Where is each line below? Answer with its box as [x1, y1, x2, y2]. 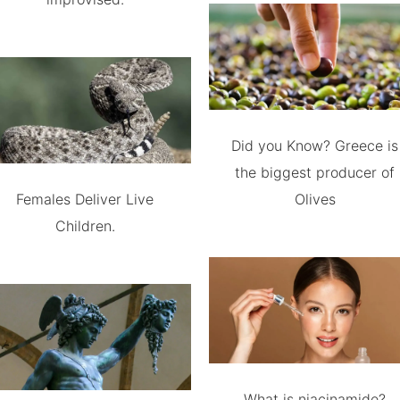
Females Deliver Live [16, 190, 154, 208]
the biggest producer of [235, 163, 396, 181]
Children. [54, 217, 115, 235]
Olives [294, 190, 336, 208]
